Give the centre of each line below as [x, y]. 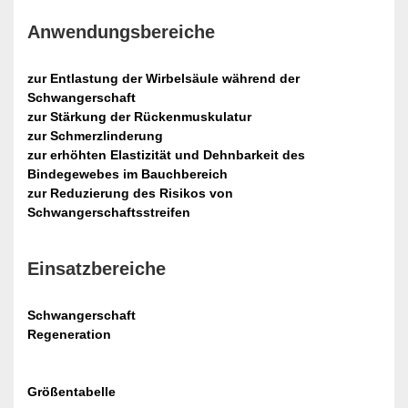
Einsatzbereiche [97, 269]
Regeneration [69, 335]
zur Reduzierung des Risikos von [130, 194]
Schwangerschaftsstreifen [109, 213]
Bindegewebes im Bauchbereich [127, 174]
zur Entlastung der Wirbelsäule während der [163, 79]
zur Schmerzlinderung [95, 136]
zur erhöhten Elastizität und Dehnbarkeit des [166, 155]
